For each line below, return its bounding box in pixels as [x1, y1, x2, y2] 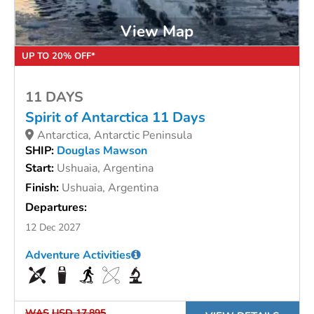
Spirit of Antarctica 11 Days [25, 108, 205, 128]
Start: [25, 161, 57, 177]
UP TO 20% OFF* [22, 50, 95, 63]
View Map [121, 20, 193, 42]
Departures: [25, 200, 87, 216]
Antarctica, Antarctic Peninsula [37, 128, 192, 144]
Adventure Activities [25, 247, 131, 264]
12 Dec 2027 [25, 221, 81, 235]
